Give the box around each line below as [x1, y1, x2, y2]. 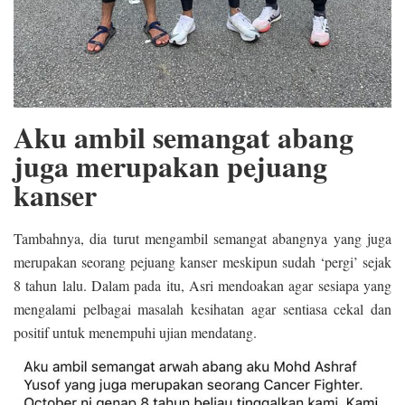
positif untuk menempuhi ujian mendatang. [14, 322, 257, 342]
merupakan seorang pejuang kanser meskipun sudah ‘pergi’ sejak [14, 251, 391, 271]
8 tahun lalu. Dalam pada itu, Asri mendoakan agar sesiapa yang [14, 275, 391, 295]
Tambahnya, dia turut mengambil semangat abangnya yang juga [14, 228, 391, 248]
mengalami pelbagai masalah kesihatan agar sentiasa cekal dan [14, 298, 391, 318]
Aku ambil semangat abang [14, 115, 353, 158]
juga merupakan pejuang [14, 144, 327, 187]
